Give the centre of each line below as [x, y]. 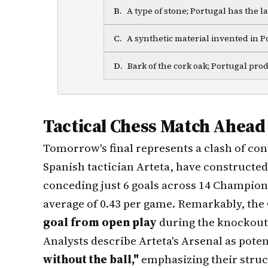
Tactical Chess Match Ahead [154, 126]
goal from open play [100, 222]
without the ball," [91, 259]
